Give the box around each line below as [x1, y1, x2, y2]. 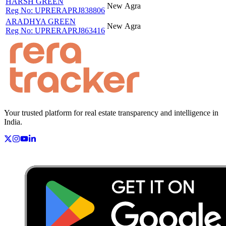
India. [4, 117, 22, 126]
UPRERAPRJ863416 [35, 26, 105, 35]
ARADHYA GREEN [6, 17, 76, 26]
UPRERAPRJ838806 [35, 6, 105, 15]
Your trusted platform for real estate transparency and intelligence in [4, 108, 218, 117]
